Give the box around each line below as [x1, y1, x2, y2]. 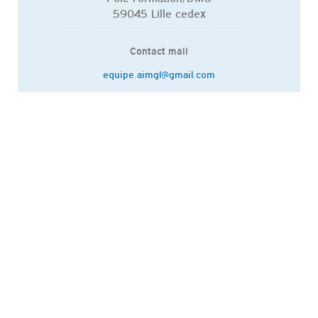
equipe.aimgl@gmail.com [103, 67, 215, 80]
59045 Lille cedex [112, 5, 206, 20]
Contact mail [130, 45, 188, 57]
